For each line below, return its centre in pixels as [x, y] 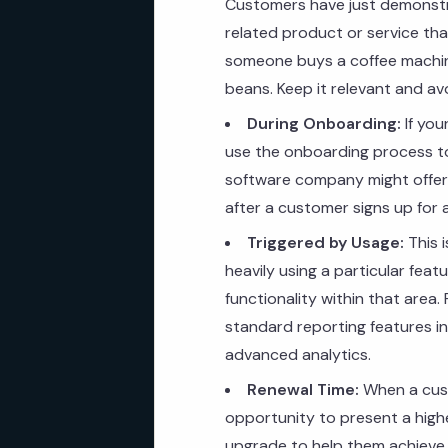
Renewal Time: [303, 389]
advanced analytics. [298, 354]
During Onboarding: [324, 123]
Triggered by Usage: [325, 242]
